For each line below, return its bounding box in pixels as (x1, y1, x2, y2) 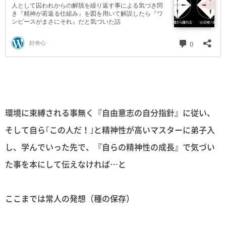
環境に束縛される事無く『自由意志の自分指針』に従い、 (5, 106, 215, 119)
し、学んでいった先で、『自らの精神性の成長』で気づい (5, 140, 215, 153)
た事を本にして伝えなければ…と (5, 157, 126, 170)
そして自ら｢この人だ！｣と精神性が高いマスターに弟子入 (5, 123, 215, 136)
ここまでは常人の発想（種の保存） (5, 192, 134, 204)
